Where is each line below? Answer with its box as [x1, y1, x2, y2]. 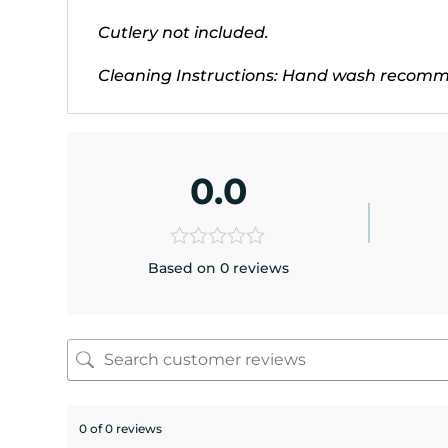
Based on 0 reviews [148, 258, 290, 277]
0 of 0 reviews [79, 420, 163, 436]
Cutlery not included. [98, 22, 270, 42]
